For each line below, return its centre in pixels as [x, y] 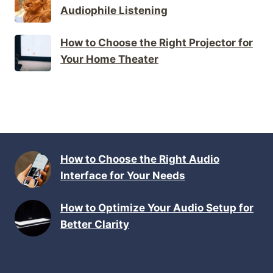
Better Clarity [95, 225]
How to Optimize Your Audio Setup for [157, 208]
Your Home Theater [109, 59]
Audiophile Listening [114, 10]
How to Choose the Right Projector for [157, 42]
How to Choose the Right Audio [140, 159]
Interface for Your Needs [123, 176]
